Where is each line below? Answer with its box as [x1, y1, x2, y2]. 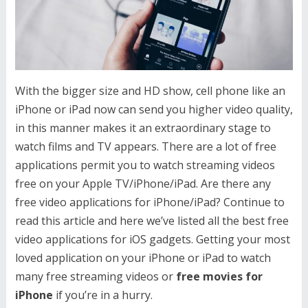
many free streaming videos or [14, 269, 176, 284]
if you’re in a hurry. [52, 287, 153, 302]
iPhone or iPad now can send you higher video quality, [14, 102, 293, 117]
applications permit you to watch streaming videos [14, 157, 275, 173]
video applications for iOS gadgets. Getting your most [14, 232, 290, 247]
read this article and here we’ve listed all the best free [14, 213, 289, 228]
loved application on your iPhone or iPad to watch [14, 250, 271, 265]
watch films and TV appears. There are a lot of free [14, 139, 276, 154]
